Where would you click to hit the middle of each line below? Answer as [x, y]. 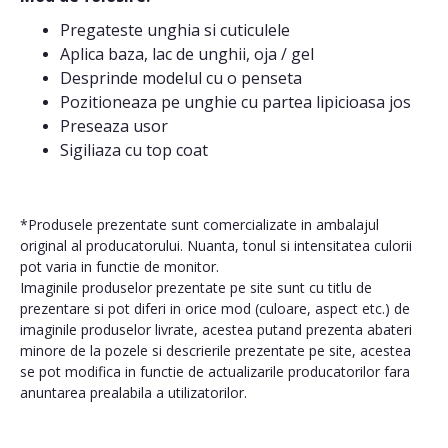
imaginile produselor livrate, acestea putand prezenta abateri [216, 329]
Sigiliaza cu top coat [134, 150]
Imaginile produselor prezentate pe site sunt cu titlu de [196, 287]
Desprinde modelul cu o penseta [181, 78]
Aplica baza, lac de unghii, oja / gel [187, 54]
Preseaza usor [114, 126]
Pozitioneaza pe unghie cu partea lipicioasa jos [235, 102]
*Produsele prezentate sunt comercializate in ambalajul [199, 224]
